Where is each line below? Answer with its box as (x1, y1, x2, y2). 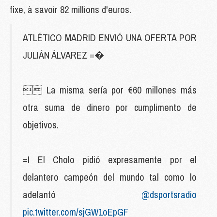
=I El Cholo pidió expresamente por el (23, 153, 197, 166)
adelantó (23, 187, 141, 201)
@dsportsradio (141, 187, 197, 201)
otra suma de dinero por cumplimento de (23, 100, 197, 114)
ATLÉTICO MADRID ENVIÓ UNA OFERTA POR (23, 31, 197, 44)
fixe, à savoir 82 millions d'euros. (10, 2, 131, 16)
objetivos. (23, 118, 59, 131)
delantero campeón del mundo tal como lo (23, 170, 197, 184)
